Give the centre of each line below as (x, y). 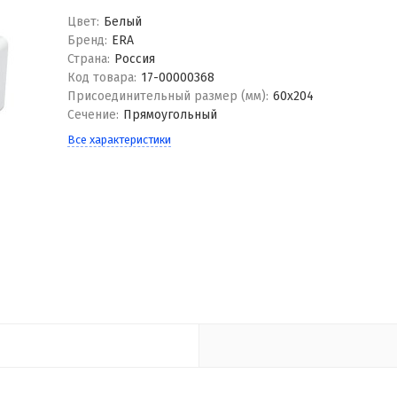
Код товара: (101, 78)
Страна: (88, 59)
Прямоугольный (171, 115)
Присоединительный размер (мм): (167, 96)
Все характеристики (119, 140)
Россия (135, 59)
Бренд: (87, 40)
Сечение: (93, 115)
